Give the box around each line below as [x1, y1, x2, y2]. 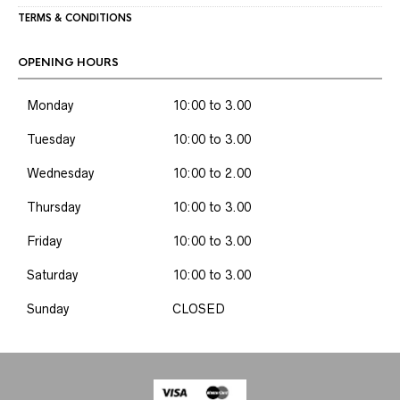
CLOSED [172, 302, 225, 316]
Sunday [27, 302, 70, 316]
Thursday [27, 200, 81, 214]
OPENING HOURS [18, 55, 119, 70]
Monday [27, 98, 74, 112]
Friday [27, 234, 62, 248]
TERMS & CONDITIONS [18, 12, 132, 24]
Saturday [27, 268, 79, 282]
